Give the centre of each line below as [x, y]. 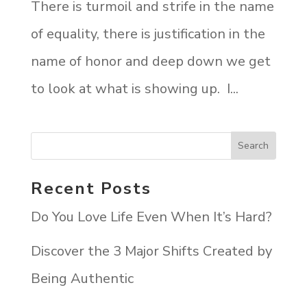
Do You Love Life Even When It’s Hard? [151, 217]
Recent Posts [91, 189]
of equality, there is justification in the [148, 34]
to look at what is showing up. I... [134, 88]
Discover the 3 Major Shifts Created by [151, 251]
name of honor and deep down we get [150, 61]
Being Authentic [82, 279]
